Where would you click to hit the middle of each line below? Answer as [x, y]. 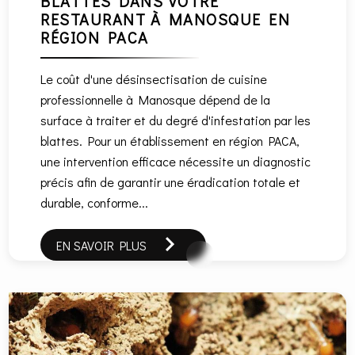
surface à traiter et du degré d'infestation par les [176, 120]
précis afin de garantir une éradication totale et [171, 181]
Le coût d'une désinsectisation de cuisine [154, 78]
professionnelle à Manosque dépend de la [156, 99]
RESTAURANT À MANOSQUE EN [166, 19]
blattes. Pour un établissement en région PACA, [170, 140]
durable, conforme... [95, 202]
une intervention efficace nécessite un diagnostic [176, 161]
